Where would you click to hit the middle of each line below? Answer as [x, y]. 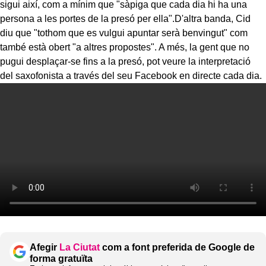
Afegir [45, 247]
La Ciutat [80, 247]
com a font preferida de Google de [177, 247]
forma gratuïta [61, 258]
